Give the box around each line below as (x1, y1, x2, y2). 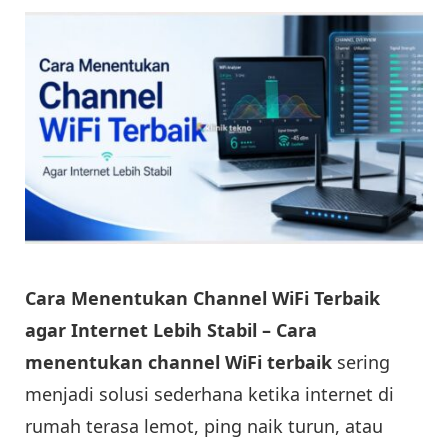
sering (332, 349, 390, 374)
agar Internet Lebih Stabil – (25, 317, 276, 342)
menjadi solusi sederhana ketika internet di (25, 381, 394, 406)
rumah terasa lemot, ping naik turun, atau (25, 413, 383, 438)
